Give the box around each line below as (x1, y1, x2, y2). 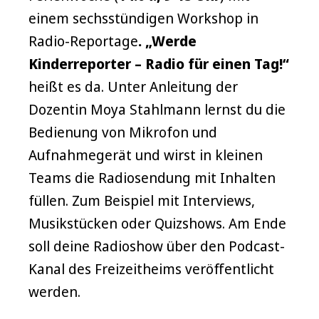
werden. (28, 282, 80, 301)
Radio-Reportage (28, 31, 138, 51)
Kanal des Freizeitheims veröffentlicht (28, 259, 274, 278)
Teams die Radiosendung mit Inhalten (28, 168, 276, 187)
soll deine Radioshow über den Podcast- (28, 236, 285, 256)
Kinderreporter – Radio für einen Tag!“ (28, 54, 289, 73)
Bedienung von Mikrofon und (28, 122, 217, 142)
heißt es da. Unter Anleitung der (28, 77, 238, 96)
